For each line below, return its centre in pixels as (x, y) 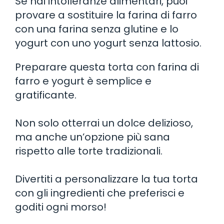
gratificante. (46, 95)
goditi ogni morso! (61, 207)
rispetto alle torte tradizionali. (89, 151)
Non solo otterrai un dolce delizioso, (104, 123)
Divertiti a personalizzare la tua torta (106, 179)
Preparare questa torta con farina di (107, 67)
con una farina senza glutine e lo (97, 29)
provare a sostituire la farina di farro (106, 15)
